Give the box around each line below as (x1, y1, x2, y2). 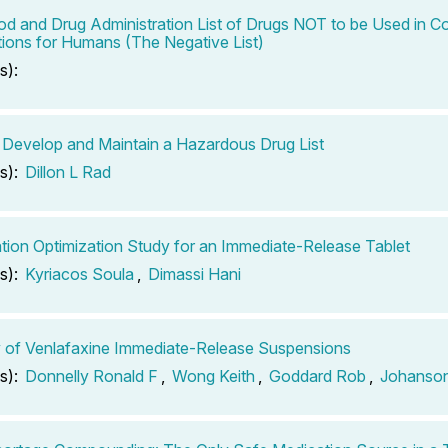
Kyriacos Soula (25, 263, 134, 284)
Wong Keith (172, 365, 255, 386)
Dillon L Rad (25, 161, 111, 182)
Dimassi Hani (148, 263, 241, 284)
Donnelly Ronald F (25, 365, 158, 386)
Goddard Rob (269, 365, 366, 386)
